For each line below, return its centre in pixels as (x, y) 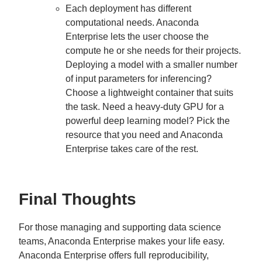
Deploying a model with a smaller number (151, 65)
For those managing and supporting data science (120, 227)
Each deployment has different (128, 8)
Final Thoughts (77, 199)
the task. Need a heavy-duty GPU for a (145, 107)
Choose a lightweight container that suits (149, 93)
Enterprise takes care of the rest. (132, 149)
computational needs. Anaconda (132, 23)
